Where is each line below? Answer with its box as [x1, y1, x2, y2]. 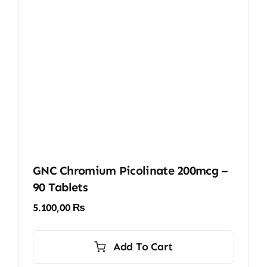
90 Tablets [32, 179, 88, 194]
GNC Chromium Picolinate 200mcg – [32, 163, 228, 178]
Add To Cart [113, 240, 173, 253]
